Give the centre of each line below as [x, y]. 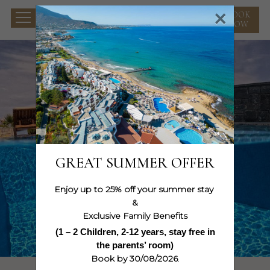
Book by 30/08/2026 [134, 258]
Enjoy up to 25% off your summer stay [135, 189]
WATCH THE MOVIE [135, 238]
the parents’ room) [135, 245]
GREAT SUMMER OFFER [135, 163]
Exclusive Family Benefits [135, 215]
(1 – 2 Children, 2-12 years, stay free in [135, 232]
